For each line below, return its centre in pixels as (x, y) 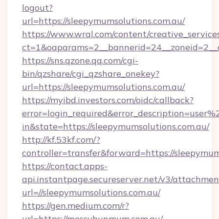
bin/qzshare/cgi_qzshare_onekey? (91, 74)
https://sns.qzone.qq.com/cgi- (80, 60)
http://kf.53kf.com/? (61, 140)
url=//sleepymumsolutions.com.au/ (91, 192)
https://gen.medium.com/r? (76, 206)
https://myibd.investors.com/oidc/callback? (108, 100)
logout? (37, 8)
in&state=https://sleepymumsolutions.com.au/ (116, 126)
